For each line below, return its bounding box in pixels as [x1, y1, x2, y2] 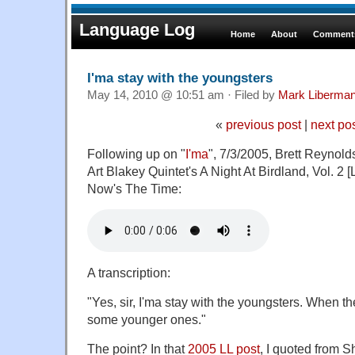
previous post [225, 116, 301, 132]
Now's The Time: [87, 181, 181, 196]
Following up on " [87, 146, 185, 161]
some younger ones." [87, 311, 206, 326]
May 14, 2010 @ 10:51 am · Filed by [87, 88, 278, 101]
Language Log [79, 20, 195, 40]
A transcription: [87, 265, 170, 280]
